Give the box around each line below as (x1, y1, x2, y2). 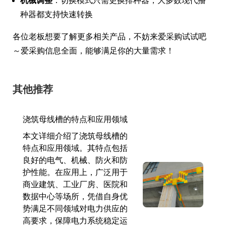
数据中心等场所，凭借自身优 (23, 192, 128, 201)
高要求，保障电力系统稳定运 (23, 216, 128, 225)
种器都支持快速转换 (20, 10, 93, 19)
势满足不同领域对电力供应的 (23, 204, 128, 213)
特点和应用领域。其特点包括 (23, 143, 128, 152)
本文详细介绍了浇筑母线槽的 (23, 131, 128, 140)
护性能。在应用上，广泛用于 (23, 167, 128, 177)
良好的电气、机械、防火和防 (23, 155, 128, 164)
